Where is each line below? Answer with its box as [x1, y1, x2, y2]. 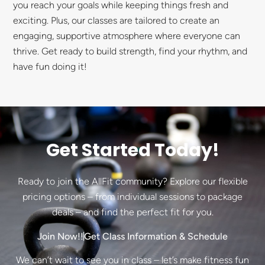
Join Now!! [37, 230, 83, 242]
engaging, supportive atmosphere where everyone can [13, 30, 241, 42]
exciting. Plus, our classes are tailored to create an [13, 15, 220, 27]
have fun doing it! [13, 61, 88, 73]
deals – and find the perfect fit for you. [51, 206, 214, 218]
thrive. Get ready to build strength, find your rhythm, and [13, 46, 248, 57]
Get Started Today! [46, 137, 219, 163]
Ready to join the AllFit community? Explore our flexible [17, 175, 248, 187]
